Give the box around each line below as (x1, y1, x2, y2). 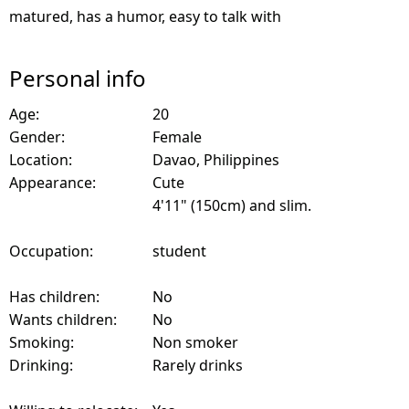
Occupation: (9, 240, 93, 261)
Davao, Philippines (152, 149, 279, 170)
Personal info (9, 62, 146, 93)
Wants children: (9, 309, 117, 330)
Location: (9, 149, 72, 170)
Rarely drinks (152, 354, 243, 375)
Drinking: (9, 354, 73, 375)
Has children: (9, 286, 100, 307)
